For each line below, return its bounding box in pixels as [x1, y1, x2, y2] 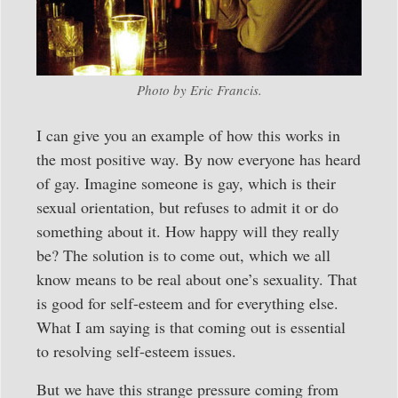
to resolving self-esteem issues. [36, 340, 236, 362]
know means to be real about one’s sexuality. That [36, 268, 357, 291]
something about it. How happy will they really [36, 220, 339, 243]
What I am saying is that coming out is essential [36, 316, 346, 338]
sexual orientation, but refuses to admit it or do [36, 196, 338, 219]
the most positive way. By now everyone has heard [36, 148, 361, 171]
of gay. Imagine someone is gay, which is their [36, 172, 336, 195]
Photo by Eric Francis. [136, 81, 262, 99]
